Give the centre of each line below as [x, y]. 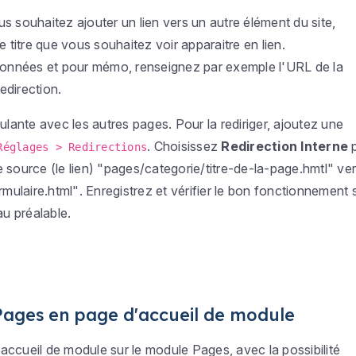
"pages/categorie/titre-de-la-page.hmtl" [216, 168]
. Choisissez [184, 146]
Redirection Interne [285, 146]
